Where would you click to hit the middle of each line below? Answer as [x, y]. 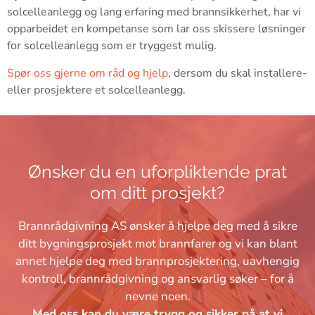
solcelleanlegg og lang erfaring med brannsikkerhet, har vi [154, 12]
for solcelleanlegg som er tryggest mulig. [112, 46]
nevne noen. [157, 297]
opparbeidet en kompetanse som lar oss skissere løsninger [156, 29]
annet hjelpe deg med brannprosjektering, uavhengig [157, 262]
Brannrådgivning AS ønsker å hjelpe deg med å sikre [157, 226]
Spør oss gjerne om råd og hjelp [88, 73]
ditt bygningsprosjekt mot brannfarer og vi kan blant [157, 244]
